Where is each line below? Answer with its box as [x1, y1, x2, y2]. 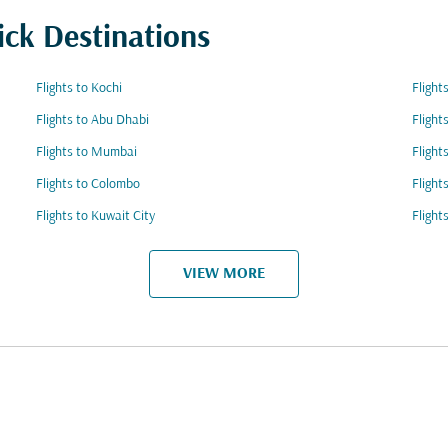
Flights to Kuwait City [36, 209, 155, 224]
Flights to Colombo [36, 177, 140, 192]
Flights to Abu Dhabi [36, 113, 149, 128]
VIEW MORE [183, 265, 265, 282]
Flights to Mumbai [36, 145, 137, 160]
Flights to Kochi [36, 81, 122, 96]
